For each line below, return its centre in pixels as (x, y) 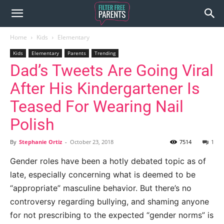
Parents (77, 53)
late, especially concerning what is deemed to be (103, 174)
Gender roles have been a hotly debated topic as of (108, 161)
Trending (105, 53)
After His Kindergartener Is (105, 88)
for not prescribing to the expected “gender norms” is (112, 215)
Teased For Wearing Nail (97, 106)
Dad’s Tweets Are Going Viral (112, 70)
